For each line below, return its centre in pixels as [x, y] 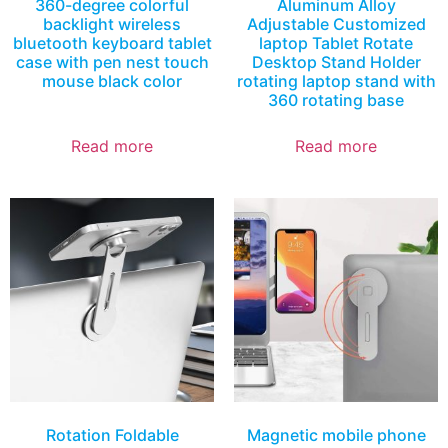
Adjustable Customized [336, 23]
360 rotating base [336, 99]
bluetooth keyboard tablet [112, 42]
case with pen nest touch [112, 61]
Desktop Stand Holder [336, 61]
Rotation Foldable [112, 434]
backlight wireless [112, 23]
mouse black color [112, 80]
